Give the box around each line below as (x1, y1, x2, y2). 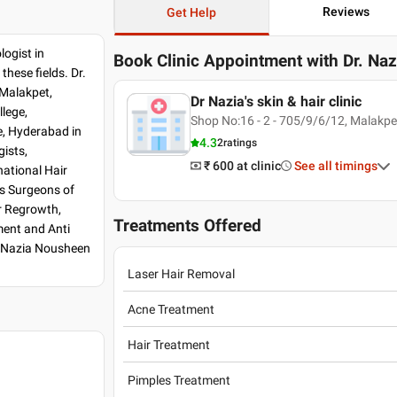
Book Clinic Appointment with (113, 51, 339, 71)
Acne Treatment (128, 301, 215, 316)
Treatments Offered (113, 216, 262, 236)
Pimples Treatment (128, 372, 231, 387)
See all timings (293, 159, 378, 173)
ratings (222, 136, 257, 149)
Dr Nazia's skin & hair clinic (190, 93, 362, 110)
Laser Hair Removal (128, 266, 236, 281)
